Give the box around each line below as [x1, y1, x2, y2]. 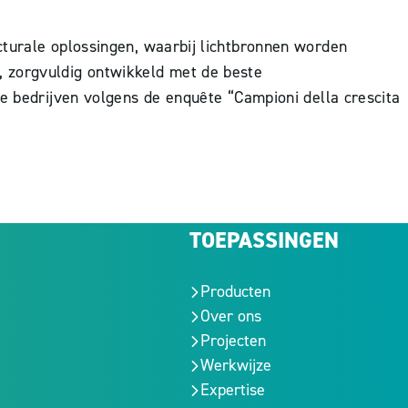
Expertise [200, 379, 265, 401]
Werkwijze [200, 354, 271, 376]
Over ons [200, 305, 261, 327]
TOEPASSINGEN [189, 226, 339, 255]
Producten [200, 280, 270, 302]
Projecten [200, 330, 266, 352]
